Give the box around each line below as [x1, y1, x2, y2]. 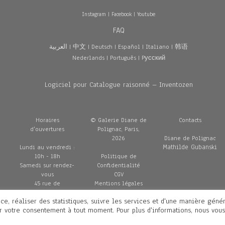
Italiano [146, 43, 170, 51]
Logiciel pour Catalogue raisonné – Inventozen [44, 80, 193, 89]
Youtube [137, 10, 156, 18]
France [38, 206, 57, 214]
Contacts [178, 116, 201, 124]
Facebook [111, 10, 132, 18]
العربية [49, 43, 68, 51]
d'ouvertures [30, 125, 65, 133]
